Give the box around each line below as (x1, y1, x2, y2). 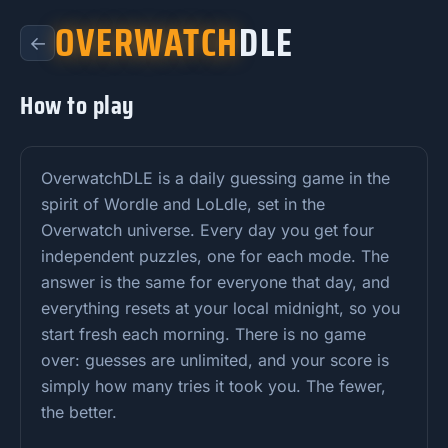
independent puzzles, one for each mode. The (41, 245, 389, 266)
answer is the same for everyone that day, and (41, 271, 390, 292)
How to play (20, 85, 135, 126)
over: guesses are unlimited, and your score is (41, 349, 389, 370)
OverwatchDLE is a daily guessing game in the (41, 167, 390, 188)
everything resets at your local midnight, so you (41, 297, 400, 318)
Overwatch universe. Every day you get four (41, 219, 374, 240)
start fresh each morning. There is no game (41, 323, 366, 344)
